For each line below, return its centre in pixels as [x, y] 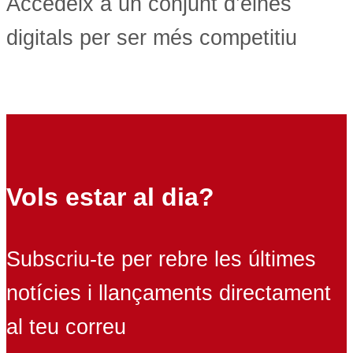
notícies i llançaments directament [169, 294]
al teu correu [66, 327]
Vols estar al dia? [110, 197]
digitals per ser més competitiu [152, 38]
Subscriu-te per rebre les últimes [161, 260]
